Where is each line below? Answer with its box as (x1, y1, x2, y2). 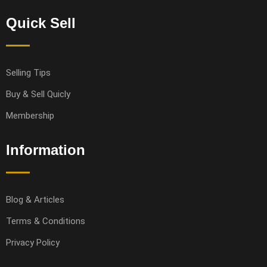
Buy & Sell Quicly (6, 89, 70, 100)
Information (6, 142, 85, 158)
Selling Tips (6, 67, 51, 78)
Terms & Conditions (6, 216, 85, 226)
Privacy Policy (6, 237, 60, 248)
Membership (6, 110, 54, 121)
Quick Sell (6, 15, 76, 31)
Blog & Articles (6, 194, 64, 205)
